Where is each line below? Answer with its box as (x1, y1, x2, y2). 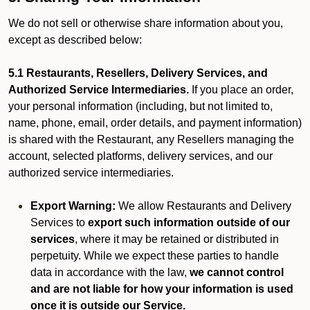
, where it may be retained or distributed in (75, 233, 279, 245)
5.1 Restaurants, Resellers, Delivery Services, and (8, 67, 268, 79)
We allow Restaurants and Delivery (116, 200, 291, 212)
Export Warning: (30, 200, 116, 212)
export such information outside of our (88, 217, 290, 228)
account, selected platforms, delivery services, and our (8, 150, 273, 162)
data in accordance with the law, (30, 266, 190, 278)
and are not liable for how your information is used (30, 283, 293, 295)
